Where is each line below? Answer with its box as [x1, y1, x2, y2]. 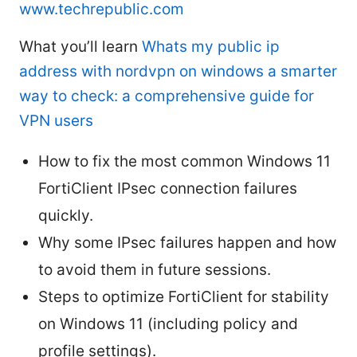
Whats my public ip [142, 37, 280, 57]
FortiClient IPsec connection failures [38, 179, 297, 198]
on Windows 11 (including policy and [38, 315, 298, 334]
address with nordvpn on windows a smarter [19, 62, 337, 81]
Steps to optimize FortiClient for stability [38, 288, 329, 307]
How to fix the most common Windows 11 [38, 152, 331, 171]
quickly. [38, 206, 93, 226]
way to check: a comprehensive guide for [19, 87, 314, 106]
